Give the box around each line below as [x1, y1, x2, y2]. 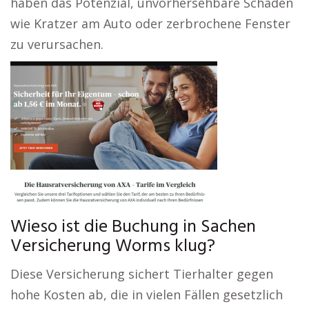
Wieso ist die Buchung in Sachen [10, 213, 256, 241]
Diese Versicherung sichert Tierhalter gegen [10, 266, 273, 282]
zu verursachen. [10, 36, 103, 52]
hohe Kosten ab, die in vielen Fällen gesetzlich [10, 286, 283, 303]
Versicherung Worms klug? [10, 232, 215, 261]
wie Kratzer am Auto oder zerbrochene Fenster [10, 15, 290, 32]
